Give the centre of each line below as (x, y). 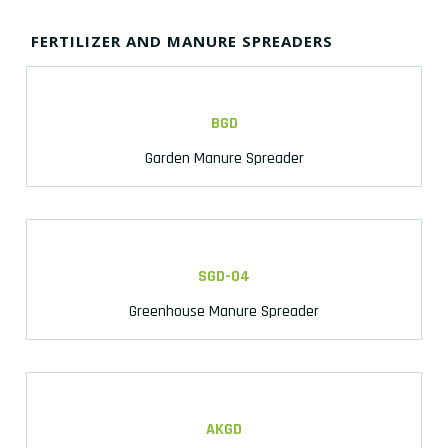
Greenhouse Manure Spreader (224, 311)
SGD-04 (224, 276)
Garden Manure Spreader (224, 158)
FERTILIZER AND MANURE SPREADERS (182, 40)
